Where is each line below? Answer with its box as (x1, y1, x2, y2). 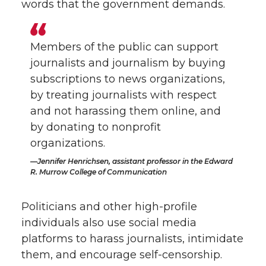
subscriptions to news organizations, (30, 72, 226, 85)
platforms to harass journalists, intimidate (21, 232, 243, 245)
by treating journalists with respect (30, 88, 217, 102)
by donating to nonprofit (30, 120, 161, 134)
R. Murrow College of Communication (30, 167, 167, 176)
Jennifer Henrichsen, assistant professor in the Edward (37, 156, 233, 166)
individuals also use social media (21, 216, 197, 229)
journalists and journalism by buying (30, 56, 226, 69)
